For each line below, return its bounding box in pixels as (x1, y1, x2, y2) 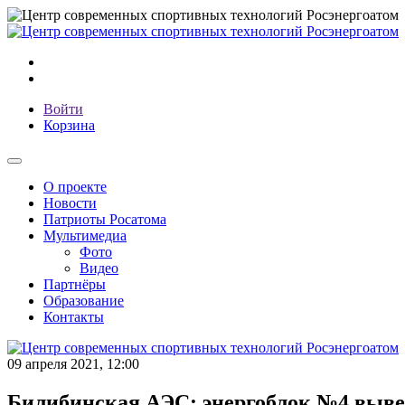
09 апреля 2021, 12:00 (7, 356, 139, 372)
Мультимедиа (43, 228, 127, 243)
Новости (43, 195, 97, 211)
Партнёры (43, 277, 106, 292)
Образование (43, 293, 124, 308)
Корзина (43, 118, 95, 133)
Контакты (43, 309, 104, 325)
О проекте (43, 179, 107, 194)
